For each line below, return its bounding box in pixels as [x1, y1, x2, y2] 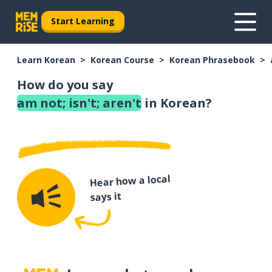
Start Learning [51, 15, 115, 27]
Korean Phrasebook [169, 54, 255, 66]
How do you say [17, 76, 113, 93]
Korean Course [90, 54, 154, 66]
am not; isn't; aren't [17, 95, 141, 111]
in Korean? [141, 95, 212, 111]
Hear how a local [89, 172, 171, 190]
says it [90, 189, 123, 205]
